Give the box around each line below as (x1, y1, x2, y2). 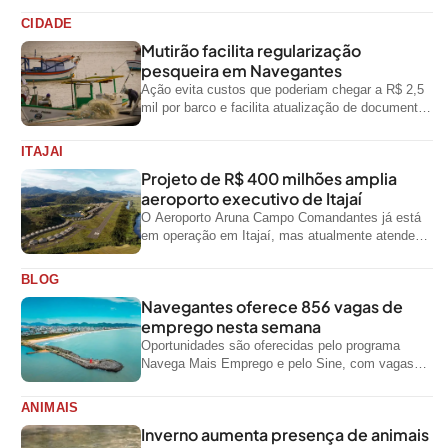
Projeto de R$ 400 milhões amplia (141, 168, 397, 190)
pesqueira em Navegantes (141, 60, 342, 82)
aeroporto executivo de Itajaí (141, 188, 362, 210)
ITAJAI (21, 144, 64, 160)
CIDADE (21, 16, 73, 32)
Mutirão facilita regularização (141, 40, 361, 62)
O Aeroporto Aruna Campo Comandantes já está (141, 210, 421, 226)
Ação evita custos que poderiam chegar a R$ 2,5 (141, 82, 424, 98)
